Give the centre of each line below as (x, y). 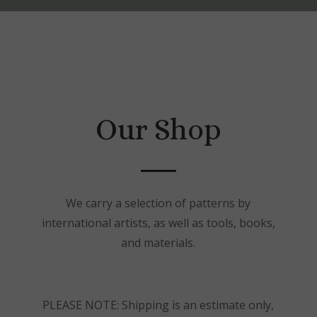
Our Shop (158, 130)
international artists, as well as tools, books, (158, 223)
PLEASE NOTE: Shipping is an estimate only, (158, 305)
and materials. (158, 243)
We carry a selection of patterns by (158, 203)
